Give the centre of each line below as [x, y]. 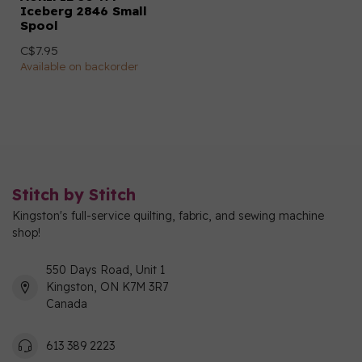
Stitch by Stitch [74, 194]
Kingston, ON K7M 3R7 [107, 287]
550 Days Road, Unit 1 [105, 270]
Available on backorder [79, 66]
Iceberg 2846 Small [84, 11]
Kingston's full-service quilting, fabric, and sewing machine [168, 216]
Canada [67, 304]
